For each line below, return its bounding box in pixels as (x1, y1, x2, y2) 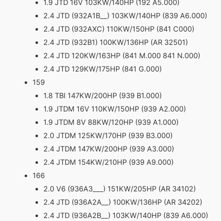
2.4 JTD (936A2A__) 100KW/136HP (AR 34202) (43, 198, 202, 207)
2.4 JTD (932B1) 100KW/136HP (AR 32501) (43, 38, 188, 47)
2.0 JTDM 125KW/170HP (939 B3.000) (43, 131, 173, 140)
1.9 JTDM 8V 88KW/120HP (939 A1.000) (43, 118, 179, 127)
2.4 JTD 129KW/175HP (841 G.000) (43, 65, 162, 74)
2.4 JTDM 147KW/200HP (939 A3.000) (43, 145, 174, 153)
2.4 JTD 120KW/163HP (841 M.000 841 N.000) (43, 51, 200, 60)
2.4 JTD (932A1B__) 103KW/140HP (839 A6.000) (43, 11, 207, 20)
